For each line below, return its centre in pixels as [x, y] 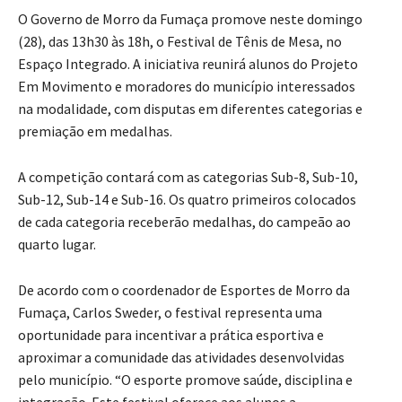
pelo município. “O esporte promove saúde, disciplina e [185, 380]
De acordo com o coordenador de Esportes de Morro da [184, 290]
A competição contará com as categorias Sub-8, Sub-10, [188, 177]
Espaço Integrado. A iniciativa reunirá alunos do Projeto [188, 64]
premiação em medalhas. [95, 131]
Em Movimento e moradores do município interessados [187, 87]
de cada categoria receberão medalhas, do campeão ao [184, 222]
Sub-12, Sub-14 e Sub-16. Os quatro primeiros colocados [187, 200]
